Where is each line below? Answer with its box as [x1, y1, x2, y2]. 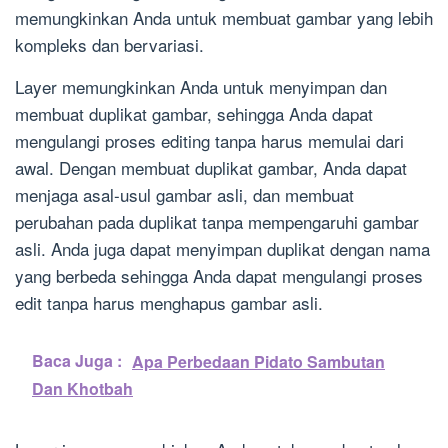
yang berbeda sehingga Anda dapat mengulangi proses [15, 263, 423, 289]
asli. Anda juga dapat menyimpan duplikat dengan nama [15, 236, 430, 262]
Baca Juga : [32, 349, 122, 373]
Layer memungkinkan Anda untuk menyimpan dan [15, 74, 387, 100]
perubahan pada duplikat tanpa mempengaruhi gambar [15, 209, 419, 235]
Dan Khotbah [32, 377, 133, 401]
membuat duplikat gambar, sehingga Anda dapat [15, 101, 373, 127]
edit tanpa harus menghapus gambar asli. [15, 290, 323, 316]
